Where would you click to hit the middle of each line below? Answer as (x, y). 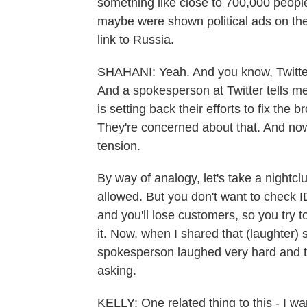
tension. (119, 146)
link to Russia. (136, 40)
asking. (117, 271)
